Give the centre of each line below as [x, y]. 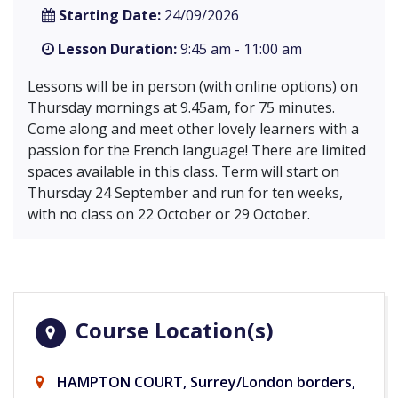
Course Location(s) [172, 330]
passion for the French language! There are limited [197, 151]
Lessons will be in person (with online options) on [193, 87]
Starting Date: [110, 16]
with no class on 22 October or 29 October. [169, 215]
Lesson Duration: [117, 49]
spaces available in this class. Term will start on [183, 172]
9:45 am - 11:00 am [239, 49]
